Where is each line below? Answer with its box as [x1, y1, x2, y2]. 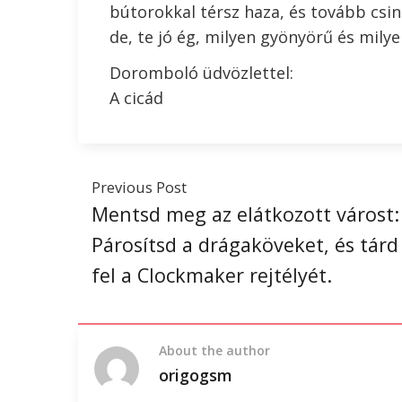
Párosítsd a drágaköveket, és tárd [92, 232, 398, 258]
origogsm [159, 364, 232, 386]
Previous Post [92, 178, 187, 197]
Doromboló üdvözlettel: [109, 62, 293, 83]
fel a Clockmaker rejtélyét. [92, 262, 332, 288]
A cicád [109, 87, 163, 109]
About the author [159, 342, 270, 359]
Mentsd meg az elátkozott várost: [92, 201, 399, 227]
